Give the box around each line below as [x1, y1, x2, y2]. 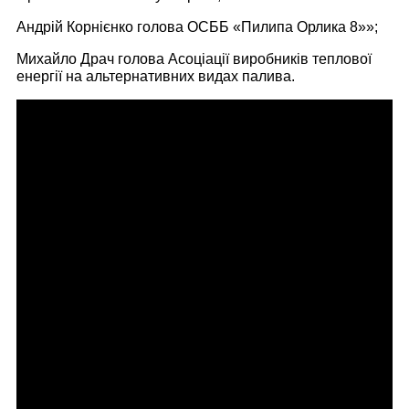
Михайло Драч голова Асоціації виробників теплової [16, 51, 372, 68]
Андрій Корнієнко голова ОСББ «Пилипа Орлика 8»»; [16, 19, 378, 36]
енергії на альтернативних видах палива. [16, 68, 295, 85]
